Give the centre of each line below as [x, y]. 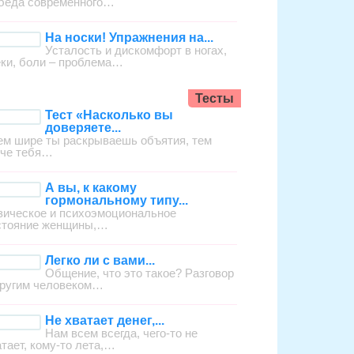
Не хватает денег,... [105, 321]
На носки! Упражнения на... [130, 38]
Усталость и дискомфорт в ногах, [136, 51]
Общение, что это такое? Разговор [140, 273]
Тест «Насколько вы [109, 115]
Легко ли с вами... [100, 261]
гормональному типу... [117, 201]
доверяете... [83, 128]
